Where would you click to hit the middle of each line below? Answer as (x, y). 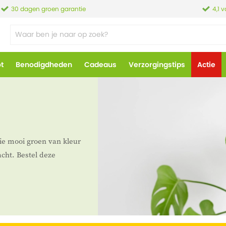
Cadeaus (100, 65)
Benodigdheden (44, 65)
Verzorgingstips (157, 65)
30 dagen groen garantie (49, 9)
